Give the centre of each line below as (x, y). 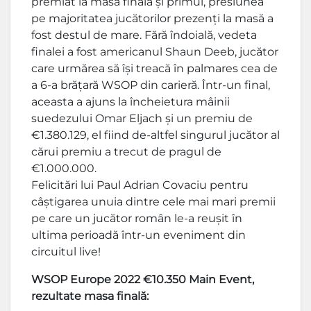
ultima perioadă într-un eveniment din (138, 235)
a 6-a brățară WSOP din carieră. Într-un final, (151, 85)
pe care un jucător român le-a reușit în (137, 218)
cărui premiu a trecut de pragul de (126, 151)
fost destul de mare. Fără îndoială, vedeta (144, 35)
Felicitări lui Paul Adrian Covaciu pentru (140, 185)
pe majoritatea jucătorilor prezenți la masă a (152, 18)
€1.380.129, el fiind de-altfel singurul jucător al (155, 135)
